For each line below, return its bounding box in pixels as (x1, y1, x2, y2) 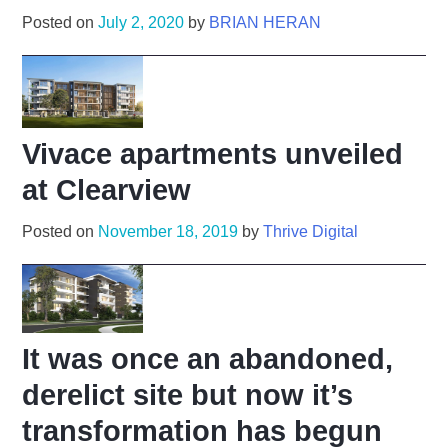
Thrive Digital (263, 223, 359, 241)
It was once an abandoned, (22, 343, 394, 376)
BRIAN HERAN (209, 13, 322, 31)
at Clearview (22, 174, 192, 207)
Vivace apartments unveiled (22, 138, 404, 171)
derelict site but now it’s (22, 379, 354, 412)
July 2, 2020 (98, 13, 185, 31)
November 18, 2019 (98, 223, 239, 241)
